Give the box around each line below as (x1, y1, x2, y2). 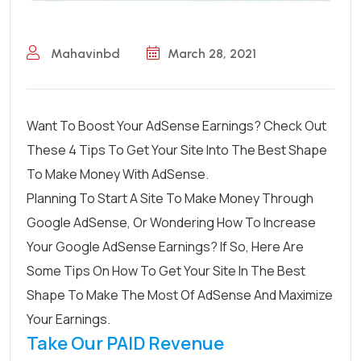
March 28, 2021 (168, 45, 256, 61)
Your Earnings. (27, 309, 110, 328)
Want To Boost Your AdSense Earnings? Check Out (27, 116, 326, 135)
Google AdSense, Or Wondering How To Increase (27, 213, 316, 231)
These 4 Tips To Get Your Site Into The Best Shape (27, 140, 327, 159)
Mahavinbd (48, 45, 120, 61)
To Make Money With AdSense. (27, 164, 209, 183)
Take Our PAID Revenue (27, 330, 224, 355)
